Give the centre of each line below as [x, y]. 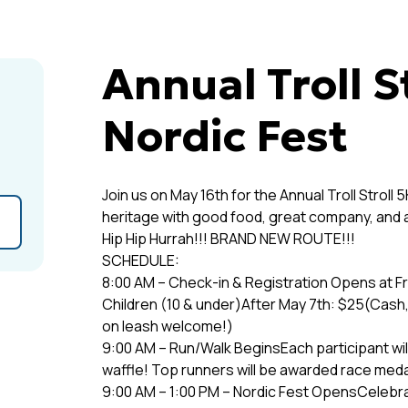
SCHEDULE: [141, 260]
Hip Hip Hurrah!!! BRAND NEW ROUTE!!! [229, 239]
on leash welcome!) [168, 326]
